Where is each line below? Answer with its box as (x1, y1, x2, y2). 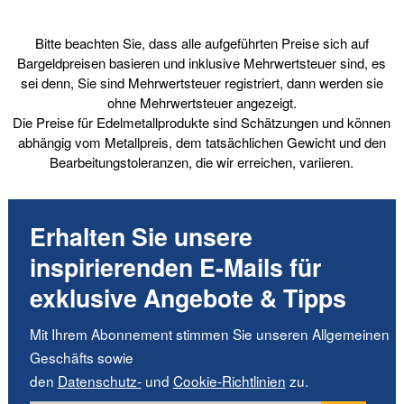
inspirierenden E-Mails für (29, 249, 321, 284)
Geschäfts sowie (29, 346, 133, 367)
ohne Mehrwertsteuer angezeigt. (106, 92, 297, 112)
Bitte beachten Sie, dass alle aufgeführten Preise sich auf (34, 32, 369, 52)
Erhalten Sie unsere (29, 218, 252, 253)
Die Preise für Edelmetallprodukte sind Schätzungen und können (13, 112, 391, 132)
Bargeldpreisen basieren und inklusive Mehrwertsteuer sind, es (17, 52, 387, 72)
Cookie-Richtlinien (172, 370, 286, 390)
